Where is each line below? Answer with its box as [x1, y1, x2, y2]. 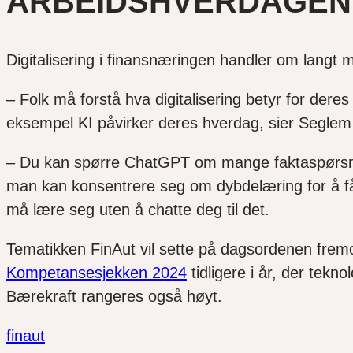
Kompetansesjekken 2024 [6, 264, 187, 282]
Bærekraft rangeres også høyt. [6, 288, 222, 306]
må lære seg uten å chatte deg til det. [6, 201, 269, 219]
